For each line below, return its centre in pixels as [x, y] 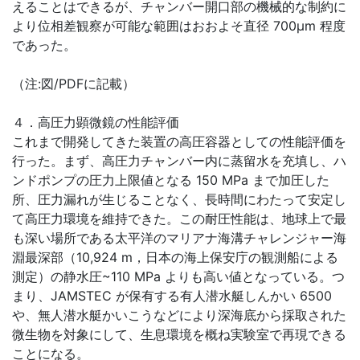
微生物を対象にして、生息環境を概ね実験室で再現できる [179, 335]
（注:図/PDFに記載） [74, 84]
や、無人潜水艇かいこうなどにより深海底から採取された [179, 315]
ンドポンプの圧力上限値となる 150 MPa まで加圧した [171, 180]
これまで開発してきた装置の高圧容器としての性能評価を [179, 142]
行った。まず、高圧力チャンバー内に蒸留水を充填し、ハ [179, 161]
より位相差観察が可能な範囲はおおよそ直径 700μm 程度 [179, 26]
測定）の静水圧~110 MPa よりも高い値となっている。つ [178, 277]
